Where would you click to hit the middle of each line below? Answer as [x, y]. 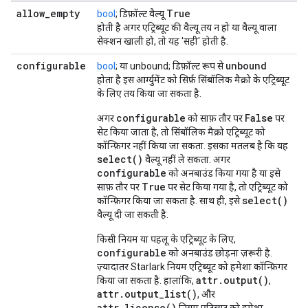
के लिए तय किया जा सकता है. [149, 93]
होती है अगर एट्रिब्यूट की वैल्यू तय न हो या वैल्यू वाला [187, 27]
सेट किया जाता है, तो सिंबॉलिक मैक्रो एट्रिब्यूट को [181, 132]
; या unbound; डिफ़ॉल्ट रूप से [170, 66]
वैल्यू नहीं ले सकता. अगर [187, 159]
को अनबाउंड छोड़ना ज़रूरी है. [219, 253]
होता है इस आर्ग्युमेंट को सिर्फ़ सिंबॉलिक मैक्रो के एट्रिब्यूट [193, 80]
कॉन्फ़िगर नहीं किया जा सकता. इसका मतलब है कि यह [192, 146]
